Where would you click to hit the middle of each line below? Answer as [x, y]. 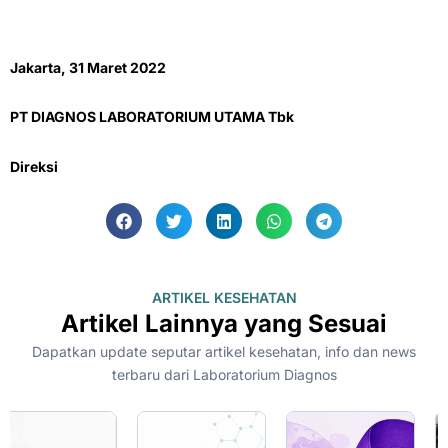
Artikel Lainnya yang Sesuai [224, 324]
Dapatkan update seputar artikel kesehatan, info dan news [224, 352]
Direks [32, 166]
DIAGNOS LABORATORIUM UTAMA [148, 117]
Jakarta [35, 67]
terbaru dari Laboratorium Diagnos [224, 375]
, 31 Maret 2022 [113, 67]
